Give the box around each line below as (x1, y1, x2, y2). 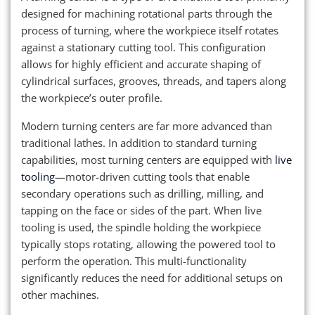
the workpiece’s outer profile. (21, 90, 162, 105)
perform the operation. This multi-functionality (21, 253, 247, 268)
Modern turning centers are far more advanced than (21, 118, 272, 133)
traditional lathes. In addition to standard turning (21, 135, 257, 150)
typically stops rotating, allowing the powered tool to (21, 236, 276, 251)
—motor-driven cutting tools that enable (55, 169, 250, 184)
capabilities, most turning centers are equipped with (21, 152, 275, 167)
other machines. (21, 287, 99, 302)
